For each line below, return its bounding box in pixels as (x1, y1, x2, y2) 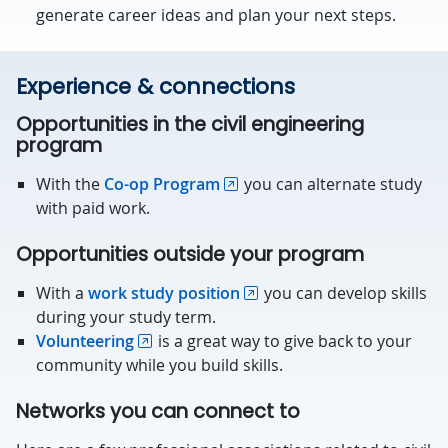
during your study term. (36, 306, 216, 328)
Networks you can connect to (16, 398, 300, 425)
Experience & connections (16, 72, 295, 101)
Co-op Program (104, 173, 220, 195)
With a (36, 282, 88, 304)
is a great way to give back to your (154, 330, 412, 352)
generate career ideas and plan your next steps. (36, 4, 396, 26)
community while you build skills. (36, 354, 283, 376)
